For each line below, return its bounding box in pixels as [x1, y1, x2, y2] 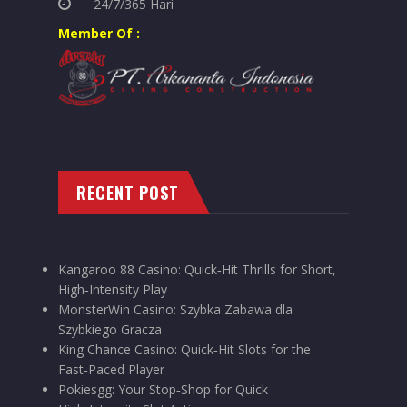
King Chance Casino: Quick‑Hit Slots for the [58, 340, 311, 358]
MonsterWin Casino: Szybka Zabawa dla [58, 300, 293, 318]
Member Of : [58, 24, 140, 42]
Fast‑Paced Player [58, 360, 164, 378]
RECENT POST [76, 180, 179, 204]
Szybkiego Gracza [58, 320, 162, 338]
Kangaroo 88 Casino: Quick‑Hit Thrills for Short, [58, 260, 336, 278]
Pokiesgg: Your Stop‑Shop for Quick [58, 380, 268, 398]
